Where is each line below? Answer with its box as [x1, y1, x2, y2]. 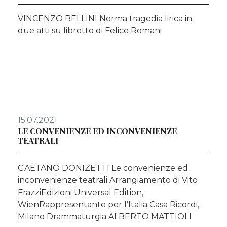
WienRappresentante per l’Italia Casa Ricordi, [18, 199, 199, 209]
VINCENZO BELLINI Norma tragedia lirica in [18, 13, 192, 23]
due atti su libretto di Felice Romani [18, 25, 162, 35]
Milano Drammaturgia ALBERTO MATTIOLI [18, 211, 192, 221]
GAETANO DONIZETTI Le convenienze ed [18, 163, 188, 173]
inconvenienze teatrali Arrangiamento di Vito [18, 175, 198, 185]
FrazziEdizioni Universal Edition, [18, 187, 143, 197]
